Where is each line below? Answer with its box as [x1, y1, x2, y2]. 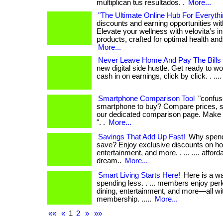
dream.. [97, 157, 123, 165]
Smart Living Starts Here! [98, 171, 180, 179]
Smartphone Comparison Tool [98, 95, 195, 103]
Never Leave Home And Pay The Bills [98, 56, 221, 64]
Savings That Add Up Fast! [98, 133, 185, 141]
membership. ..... [97, 195, 153, 203]
